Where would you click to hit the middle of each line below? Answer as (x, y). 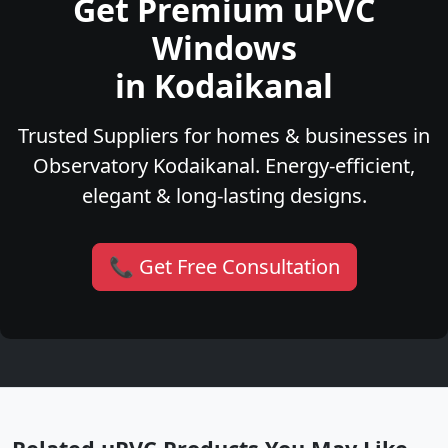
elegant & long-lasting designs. (224, 196)
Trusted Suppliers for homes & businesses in (224, 136)
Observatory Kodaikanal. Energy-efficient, (224, 166)
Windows (224, 48)
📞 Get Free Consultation (224, 267)
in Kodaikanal (224, 86)
